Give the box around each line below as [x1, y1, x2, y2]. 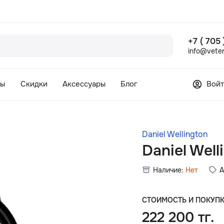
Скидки [20, 79, 47, 89]
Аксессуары [62, 79, 105, 89]
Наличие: [153, 165, 184, 174]
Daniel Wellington [142, 129, 208, 140]
